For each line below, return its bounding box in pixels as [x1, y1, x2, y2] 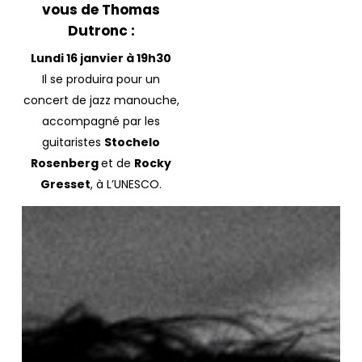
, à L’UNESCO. [90, 176, 162, 193]
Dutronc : [67, 21, 135, 41]
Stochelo [104, 134, 161, 151]
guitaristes [42, 134, 105, 151]
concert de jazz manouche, [23, 92, 179, 109]
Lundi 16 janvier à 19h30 [31, 50, 172, 67]
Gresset [40, 176, 91, 193]
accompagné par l [42, 113, 148, 130]
